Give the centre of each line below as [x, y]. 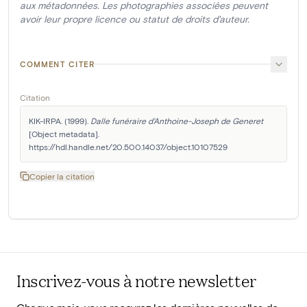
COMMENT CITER [58, 64]
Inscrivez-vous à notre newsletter [136, 281]
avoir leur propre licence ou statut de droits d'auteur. [135, 19]
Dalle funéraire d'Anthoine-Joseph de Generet [177, 120]
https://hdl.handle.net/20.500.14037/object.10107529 [128, 146]
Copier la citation [62, 176]
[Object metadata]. [64, 133]
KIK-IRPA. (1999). [60, 120]
